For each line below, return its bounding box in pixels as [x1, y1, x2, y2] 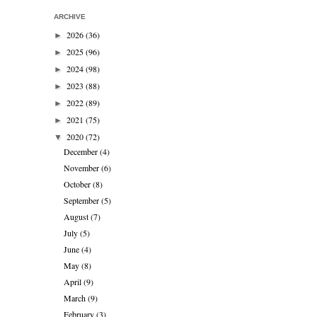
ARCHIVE [54, 13, 86, 21]
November [64, 162, 102, 174]
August [64, 211, 91, 223]
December [64, 146, 100, 158]
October [64, 178, 93, 190]
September [64, 195, 102, 207]
